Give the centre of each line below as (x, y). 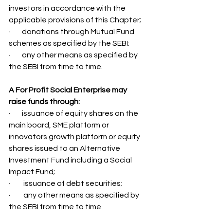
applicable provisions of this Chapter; (75, 20)
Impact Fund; (33, 172)
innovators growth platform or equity (75, 137)
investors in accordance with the (68, 8)
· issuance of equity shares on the (74, 113)
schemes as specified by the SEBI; (70, 43)
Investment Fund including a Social (71, 160)
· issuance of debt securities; (66, 183)
